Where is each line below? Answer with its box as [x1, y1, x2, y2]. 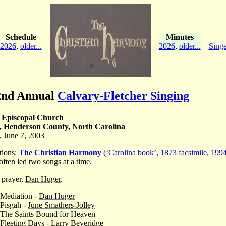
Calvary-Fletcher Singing [58, 89, 189, 102]
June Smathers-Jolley [28, 200, 95, 209]
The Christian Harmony [19, 148, 101, 157]
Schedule [5, 32, 36, 41]
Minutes [165, 32, 194, 41]
